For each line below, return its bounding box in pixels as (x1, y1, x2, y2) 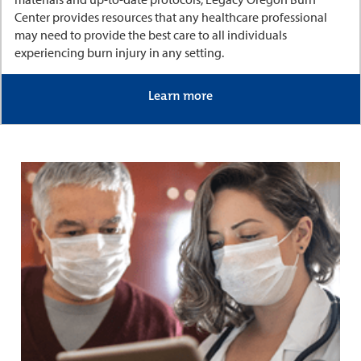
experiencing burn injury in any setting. (14, 44, 224, 60)
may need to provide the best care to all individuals (14, 26, 287, 43)
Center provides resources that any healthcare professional (14, 8, 327, 25)
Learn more (148, 86, 213, 104)
